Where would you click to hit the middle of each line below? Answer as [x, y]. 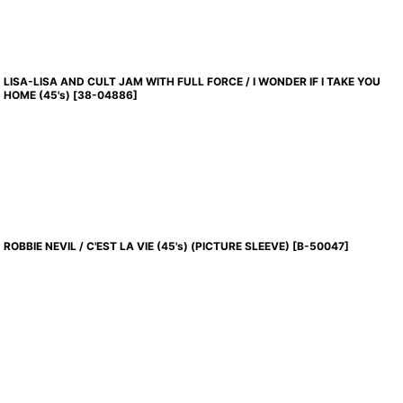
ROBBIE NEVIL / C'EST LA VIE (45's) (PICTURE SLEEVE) [147, 246]
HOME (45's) [37, 95]
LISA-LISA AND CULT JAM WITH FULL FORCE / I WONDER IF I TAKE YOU [193, 81]
